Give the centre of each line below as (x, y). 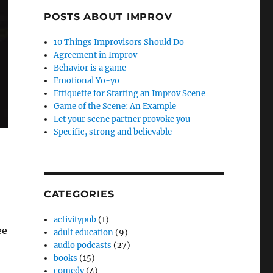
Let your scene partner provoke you (122, 119)
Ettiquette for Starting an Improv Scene (130, 94)
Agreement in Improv (96, 55)
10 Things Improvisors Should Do (119, 43)
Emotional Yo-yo (87, 81)
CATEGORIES (79, 194)
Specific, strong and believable (113, 132)
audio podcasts (83, 246)
